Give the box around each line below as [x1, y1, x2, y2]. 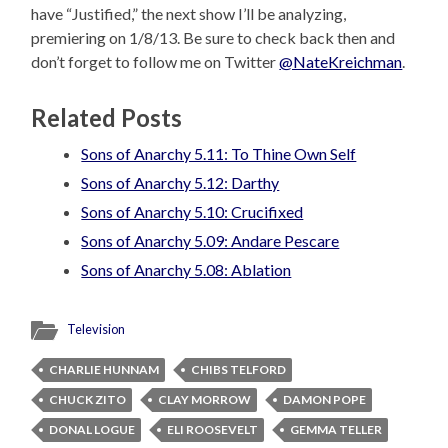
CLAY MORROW [158, 392, 252, 408]
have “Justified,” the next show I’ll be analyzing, [31, 4, 347, 24]
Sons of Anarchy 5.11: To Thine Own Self [81, 144, 357, 164]
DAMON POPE [283, 392, 367, 408]
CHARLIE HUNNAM [49, 362, 160, 378]
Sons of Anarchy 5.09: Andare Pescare [81, 231, 340, 251]
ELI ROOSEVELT [167, 422, 259, 438]
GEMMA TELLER [290, 422, 383, 438]
